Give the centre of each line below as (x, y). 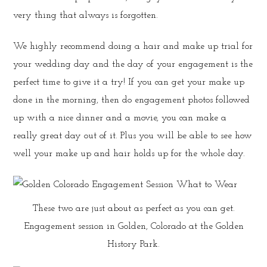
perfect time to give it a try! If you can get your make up (129, 83)
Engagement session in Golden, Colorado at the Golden (133, 227)
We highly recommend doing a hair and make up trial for (133, 47)
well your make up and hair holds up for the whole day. (129, 154)
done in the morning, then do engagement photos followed (132, 100)
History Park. (133, 245)
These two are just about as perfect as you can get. (133, 209)
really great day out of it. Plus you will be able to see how (133, 136)
